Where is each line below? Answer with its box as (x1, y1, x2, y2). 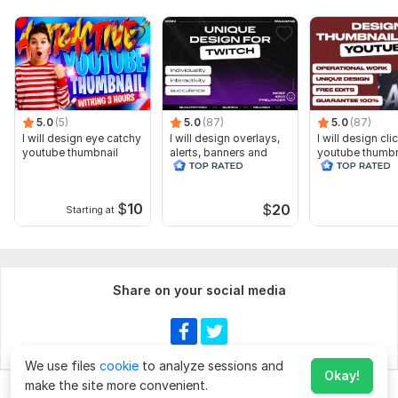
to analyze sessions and (139, 358, 283, 373)
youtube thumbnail (22, 146, 118, 160)
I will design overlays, (170, 131, 280, 146)
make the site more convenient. (25, 378, 208, 393)
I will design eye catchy (22, 131, 141, 146)
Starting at (65, 203, 115, 216)
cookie (99, 358, 139, 373)
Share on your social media (112, 283, 286, 298)
